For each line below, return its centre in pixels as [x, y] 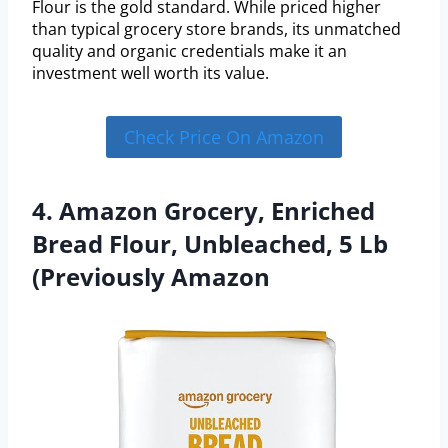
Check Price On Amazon [224, 137]
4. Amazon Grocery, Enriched [203, 211]
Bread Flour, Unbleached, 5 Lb [210, 244]
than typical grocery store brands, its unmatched [216, 29]
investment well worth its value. [150, 73]
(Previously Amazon [151, 277]
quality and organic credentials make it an [189, 51]
